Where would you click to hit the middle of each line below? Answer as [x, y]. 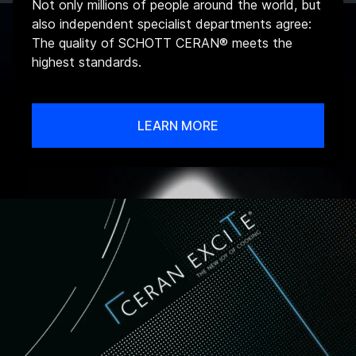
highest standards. [87, 62]
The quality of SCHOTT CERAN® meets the [162, 43]
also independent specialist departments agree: [172, 23]
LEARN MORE [178, 125]
